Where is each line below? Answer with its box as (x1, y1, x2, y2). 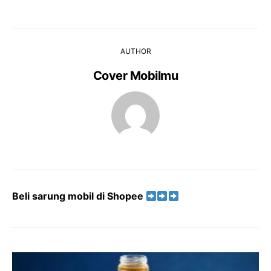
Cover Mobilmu (93, 68, 178, 83)
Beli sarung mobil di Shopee (12, 190, 146, 203)
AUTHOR (120, 47, 151, 56)
